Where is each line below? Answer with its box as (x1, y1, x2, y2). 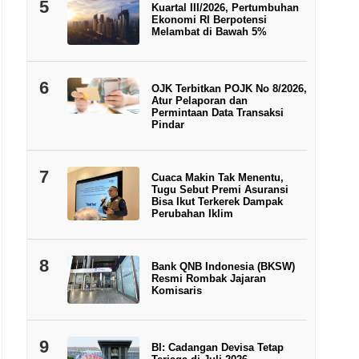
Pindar (151, 118, 184, 131)
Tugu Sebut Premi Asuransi (151, 183, 288, 196)
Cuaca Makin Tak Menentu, (151, 171, 284, 184)
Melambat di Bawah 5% (151, 25, 267, 38)
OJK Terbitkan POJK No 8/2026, (151, 82, 307, 95)
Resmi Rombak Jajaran (151, 272, 266, 284)
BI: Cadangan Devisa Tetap (151, 341, 284, 353)
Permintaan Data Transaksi (151, 106, 284, 119)
